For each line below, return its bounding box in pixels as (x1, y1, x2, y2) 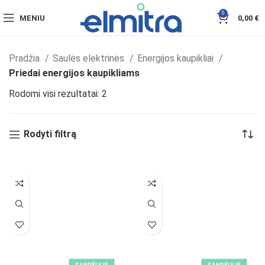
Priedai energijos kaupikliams (9, 67, 140, 79)
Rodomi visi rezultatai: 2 (9, 88, 107, 99)
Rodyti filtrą (23, 128, 76, 140)
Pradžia (9, 53, 42, 64)
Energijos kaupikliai (137, 53, 216, 64)
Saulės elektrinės (53, 53, 127, 64)
